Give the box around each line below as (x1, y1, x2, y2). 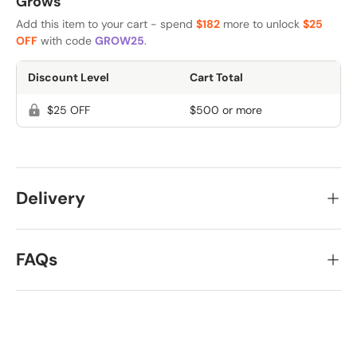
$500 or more (190, 102, 262, 117)
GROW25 (95, 33, 144, 48)
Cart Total (190, 69, 243, 84)
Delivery (16, 187, 85, 210)
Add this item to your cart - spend (16, 16, 196, 31)
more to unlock (220, 16, 303, 31)
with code (37, 33, 95, 48)
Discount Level (28, 69, 109, 84)
